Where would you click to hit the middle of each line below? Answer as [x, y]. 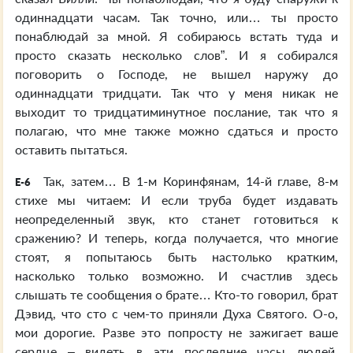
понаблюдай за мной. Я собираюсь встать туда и [176, 36]
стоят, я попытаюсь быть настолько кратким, [176, 256]
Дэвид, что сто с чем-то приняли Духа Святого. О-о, [176, 313]
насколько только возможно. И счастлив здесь [176, 275]
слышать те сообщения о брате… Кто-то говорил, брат [176, 294]
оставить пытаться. [71, 149]
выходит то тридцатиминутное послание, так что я [176, 111]
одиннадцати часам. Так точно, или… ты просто [176, 17]
